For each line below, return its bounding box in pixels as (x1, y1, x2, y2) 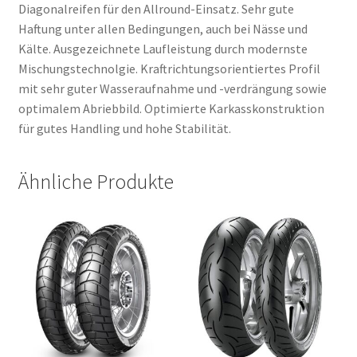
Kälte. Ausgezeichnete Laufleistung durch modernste (18, 40, 308, 57)
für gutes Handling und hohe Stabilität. (18, 120, 231, 136)
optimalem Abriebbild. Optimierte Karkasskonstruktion (18, 100, 324, 116)
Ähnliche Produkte (18, 168, 174, 194)
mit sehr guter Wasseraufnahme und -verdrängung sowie (18, 80, 327, 96)
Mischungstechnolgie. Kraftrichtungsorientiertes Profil (18, 60, 320, 76)
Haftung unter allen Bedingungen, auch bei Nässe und (18, 20, 308, 37)
